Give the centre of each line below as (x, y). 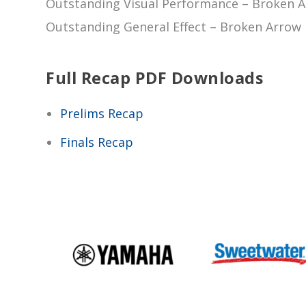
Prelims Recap (101, 113)
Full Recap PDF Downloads (155, 78)
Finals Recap (96, 142)
